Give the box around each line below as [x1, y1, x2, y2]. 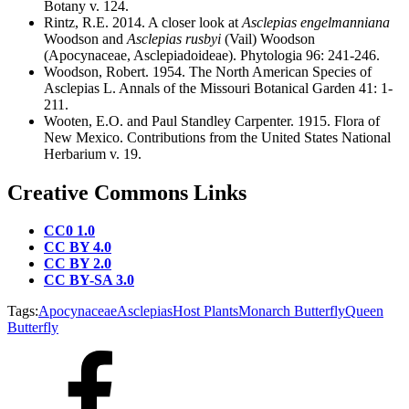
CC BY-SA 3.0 [44, 272, 134, 288]
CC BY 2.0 [44, 256, 111, 272]
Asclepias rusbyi [127, 30, 221, 47]
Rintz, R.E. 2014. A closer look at [44, 14, 242, 30]
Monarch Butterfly [238, 303, 345, 320]
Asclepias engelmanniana [242, 14, 390, 30]
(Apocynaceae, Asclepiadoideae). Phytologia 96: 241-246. [44, 47, 380, 63]
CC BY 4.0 [44, 239, 111, 256]
